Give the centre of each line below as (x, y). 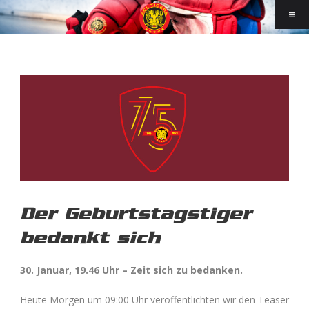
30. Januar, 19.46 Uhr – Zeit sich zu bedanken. (131, 270)
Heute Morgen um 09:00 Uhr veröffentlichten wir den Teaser (154, 299)
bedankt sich (90, 237)
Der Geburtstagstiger (136, 213)
